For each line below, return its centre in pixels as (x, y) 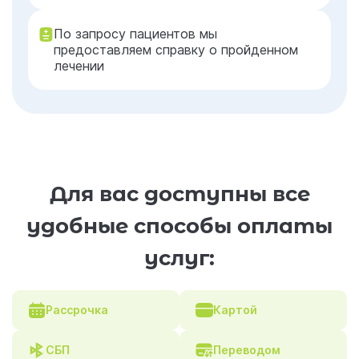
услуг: (179, 258)
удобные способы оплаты (179, 226)
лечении (79, 66)
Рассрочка (77, 310)
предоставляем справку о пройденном (176, 50)
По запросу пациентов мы (135, 34)
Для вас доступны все (179, 194)
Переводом (247, 350)
